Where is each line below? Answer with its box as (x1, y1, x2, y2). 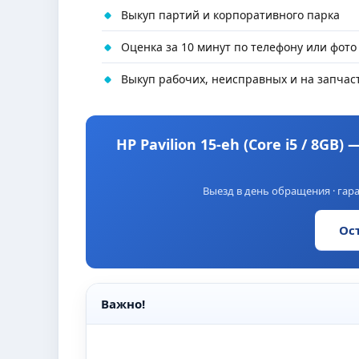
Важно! (101, 296, 145, 312)
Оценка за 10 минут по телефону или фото (121, 39, 357, 54)
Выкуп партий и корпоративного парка (121, 7, 340, 22)
